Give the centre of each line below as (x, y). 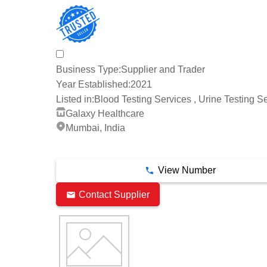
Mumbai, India (95, 128)
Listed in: (75, 99)
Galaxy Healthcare (105, 113)
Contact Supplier (114, 194)
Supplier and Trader (163, 70)
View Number (187, 170)
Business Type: (89, 70)
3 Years (68, 148)
